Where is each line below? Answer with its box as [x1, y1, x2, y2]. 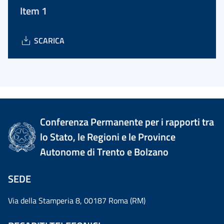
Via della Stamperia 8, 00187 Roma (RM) [8, 194, 145, 206]
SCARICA [34, 34, 64, 46]
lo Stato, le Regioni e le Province [40, 129, 176, 144]
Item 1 [20, 3, 47, 18]
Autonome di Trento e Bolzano [40, 144, 169, 159]
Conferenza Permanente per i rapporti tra [40, 114, 214, 129]
